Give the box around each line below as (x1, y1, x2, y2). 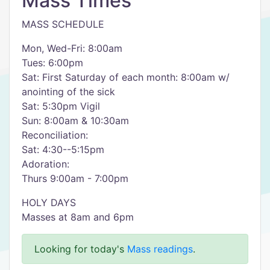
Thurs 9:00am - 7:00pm (22, 172, 128, 184)
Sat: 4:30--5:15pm (22, 143, 104, 155)
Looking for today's (34, 243, 127, 255)
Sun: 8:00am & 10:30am (22, 115, 129, 127)
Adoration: (22, 158, 69, 170)
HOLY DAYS (22, 196, 76, 209)
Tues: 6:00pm (22, 57, 83, 69)
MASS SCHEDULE (22, 18, 104, 30)
